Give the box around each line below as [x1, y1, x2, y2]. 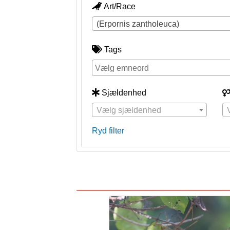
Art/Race [104, 2, 136, 11]
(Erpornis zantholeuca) [97, 20, 180, 28]
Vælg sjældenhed [97, 106, 162, 114]
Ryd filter [92, 126, 125, 135]
